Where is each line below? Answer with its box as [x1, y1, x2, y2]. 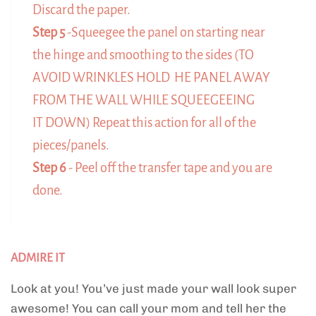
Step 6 [32, 160, 66, 175]
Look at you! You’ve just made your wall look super [11, 281, 296, 296]
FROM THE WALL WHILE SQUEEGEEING [32, 92, 255, 107]
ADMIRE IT [11, 251, 65, 265]
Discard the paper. [32, 2, 130, 17]
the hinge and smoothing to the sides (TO [32, 47, 254, 62]
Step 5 [32, 25, 65, 39]
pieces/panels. [32, 138, 109, 152]
